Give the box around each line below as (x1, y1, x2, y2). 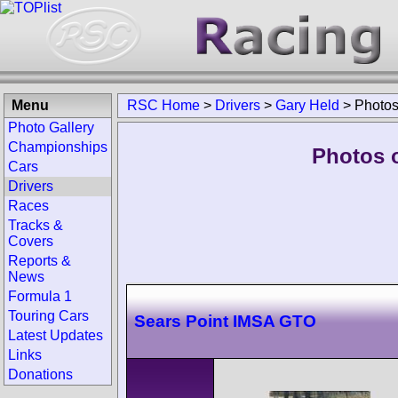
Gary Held (275, 98, 339, 113)
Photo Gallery (8, 120, 94, 135)
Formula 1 (8, 289, 72, 304)
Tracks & (8, 218, 63, 233)
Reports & (8, 253, 71, 268)
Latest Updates (8, 328, 103, 343)
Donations (8, 367, 73, 382)
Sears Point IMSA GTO (134, 311, 316, 330)
